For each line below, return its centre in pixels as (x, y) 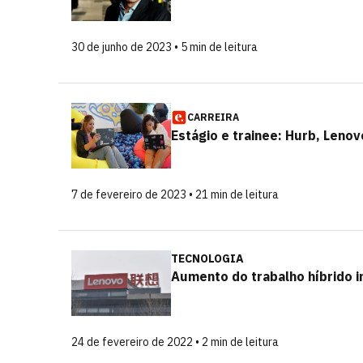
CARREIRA (213, 117)
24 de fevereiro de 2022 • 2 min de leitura (175, 342)
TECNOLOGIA (207, 258)
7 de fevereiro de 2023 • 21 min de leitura (175, 194)
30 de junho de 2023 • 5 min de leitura (164, 47)
